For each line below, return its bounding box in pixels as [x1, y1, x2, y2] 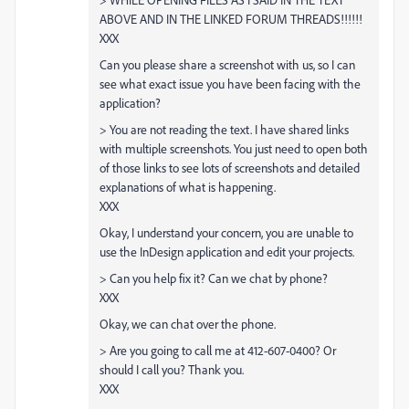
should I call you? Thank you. [100, 361, 244, 377]
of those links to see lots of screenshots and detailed [100, 159, 360, 175]
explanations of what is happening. [100, 178, 276, 194]
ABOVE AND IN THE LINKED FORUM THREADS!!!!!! [100, 10, 362, 26]
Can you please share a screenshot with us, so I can [100, 56, 355, 72]
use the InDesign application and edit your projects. [100, 243, 354, 259]
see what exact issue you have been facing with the [100, 75, 361, 91]
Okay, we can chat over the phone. [100, 315, 276, 331]
